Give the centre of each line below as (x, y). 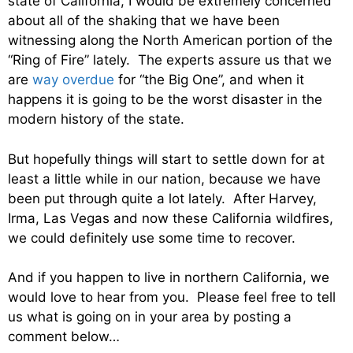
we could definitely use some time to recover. (152, 238)
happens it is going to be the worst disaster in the (165, 100)
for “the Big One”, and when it (209, 80)
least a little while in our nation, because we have (164, 178)
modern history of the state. (96, 119)
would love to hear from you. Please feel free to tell (172, 297)
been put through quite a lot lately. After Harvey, (162, 198)
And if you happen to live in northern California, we (169, 278)
